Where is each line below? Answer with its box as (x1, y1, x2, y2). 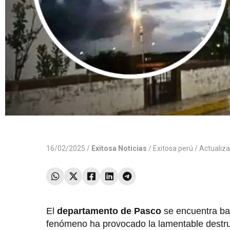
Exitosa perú (153, 144, 193, 153)
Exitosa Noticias (91, 144, 147, 153)
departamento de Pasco (57, 206, 161, 217)
